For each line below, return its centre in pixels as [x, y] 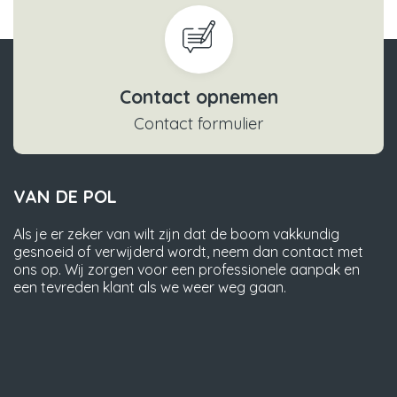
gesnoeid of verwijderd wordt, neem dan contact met [188, 251]
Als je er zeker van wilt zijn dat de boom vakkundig [176, 234]
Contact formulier [198, 123]
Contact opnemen [198, 96]
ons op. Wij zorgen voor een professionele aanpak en [187, 269]
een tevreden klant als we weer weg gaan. [150, 287]
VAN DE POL [65, 196]
